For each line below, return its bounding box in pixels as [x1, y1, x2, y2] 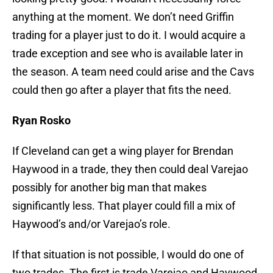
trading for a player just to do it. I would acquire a [12, 29, 246, 42]
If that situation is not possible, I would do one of [12, 248, 244, 261]
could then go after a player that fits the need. [12, 83, 232, 97]
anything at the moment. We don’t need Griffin [12, 10, 234, 24]
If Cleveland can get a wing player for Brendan [12, 144, 233, 158]
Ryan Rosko [12, 114, 71, 127]
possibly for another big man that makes [12, 181, 207, 194]
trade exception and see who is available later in [12, 47, 243, 60]
